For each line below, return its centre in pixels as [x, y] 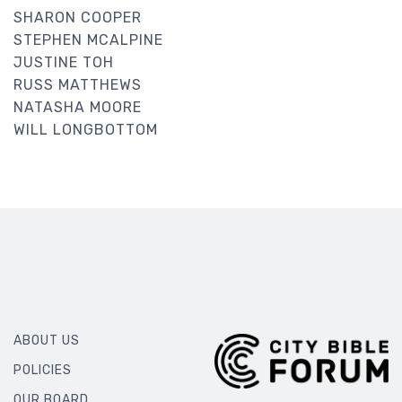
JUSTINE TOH [64, 62]
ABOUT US [47, 340]
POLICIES [43, 370]
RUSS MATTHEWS [78, 84]
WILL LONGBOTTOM [86, 129]
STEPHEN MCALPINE [88, 39]
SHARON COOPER [78, 17]
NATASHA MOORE [78, 107]
